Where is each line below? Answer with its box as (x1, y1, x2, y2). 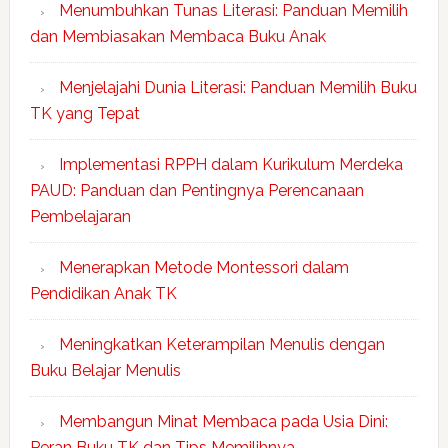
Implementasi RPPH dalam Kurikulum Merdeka (58, 155, 403, 174)
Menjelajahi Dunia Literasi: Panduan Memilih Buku (58, 78, 417, 97)
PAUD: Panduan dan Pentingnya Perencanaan (29, 181, 364, 200)
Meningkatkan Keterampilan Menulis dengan (58, 335, 385, 354)
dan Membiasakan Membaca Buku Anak (29, 27, 326, 46)
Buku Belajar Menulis (29, 361, 181, 380)
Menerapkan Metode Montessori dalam (58, 258, 349, 277)
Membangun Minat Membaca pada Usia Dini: (58, 412, 388, 431)
